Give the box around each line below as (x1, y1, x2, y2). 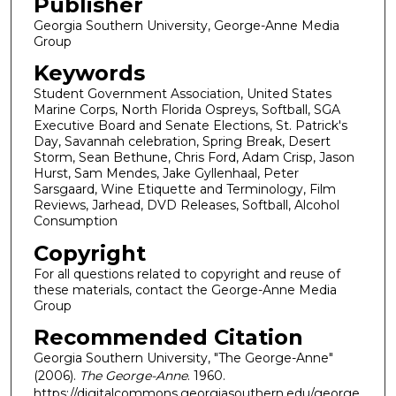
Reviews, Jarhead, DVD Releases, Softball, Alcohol (33, 197, 339, 214)
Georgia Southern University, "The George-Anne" (33, 350, 333, 367)
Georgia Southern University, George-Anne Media (33, 17, 339, 34)
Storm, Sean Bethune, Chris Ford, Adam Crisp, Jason (33, 149, 354, 166)
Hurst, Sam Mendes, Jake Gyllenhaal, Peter (33, 165, 299, 182)
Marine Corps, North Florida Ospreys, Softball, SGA (33, 102, 340, 118)
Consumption (33, 213, 118, 230)
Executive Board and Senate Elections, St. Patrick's (33, 118, 347, 134)
